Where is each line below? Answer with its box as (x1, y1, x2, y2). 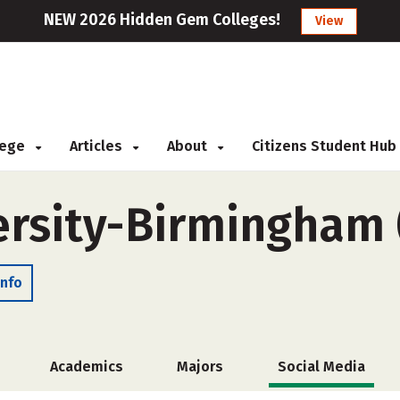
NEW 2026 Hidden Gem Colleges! (43, 10, 280, 29)
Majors (177, 358, 223, 375)
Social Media (277, 358, 365, 375)
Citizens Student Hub (252, 137, 396, 154)
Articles (70, 137, 126, 154)
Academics (49, 358, 123, 375)
